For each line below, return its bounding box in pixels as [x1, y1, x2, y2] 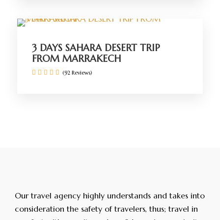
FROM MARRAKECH [32, 53, 121, 64]
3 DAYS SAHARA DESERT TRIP [32, 42, 160, 54]
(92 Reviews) [62, 69, 92, 76]
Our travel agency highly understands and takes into [15, 191, 205, 200]
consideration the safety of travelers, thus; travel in [15, 204, 198, 214]
